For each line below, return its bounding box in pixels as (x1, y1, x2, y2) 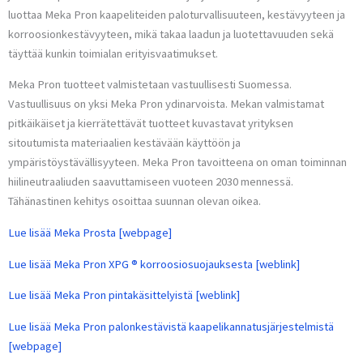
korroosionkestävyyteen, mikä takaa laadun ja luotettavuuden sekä (8, 26, 334, 41)
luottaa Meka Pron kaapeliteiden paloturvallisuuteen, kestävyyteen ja (8, 6, 345, 22)
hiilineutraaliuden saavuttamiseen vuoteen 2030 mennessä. (8, 174, 293, 190)
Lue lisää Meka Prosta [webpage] (8, 225, 172, 241)
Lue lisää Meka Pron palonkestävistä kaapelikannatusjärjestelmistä (8, 318, 334, 334)
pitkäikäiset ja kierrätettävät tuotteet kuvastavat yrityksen (8, 116, 293, 131)
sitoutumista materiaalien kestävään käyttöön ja (8, 135, 241, 151)
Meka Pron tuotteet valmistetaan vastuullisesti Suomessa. (8, 77, 292, 92)
